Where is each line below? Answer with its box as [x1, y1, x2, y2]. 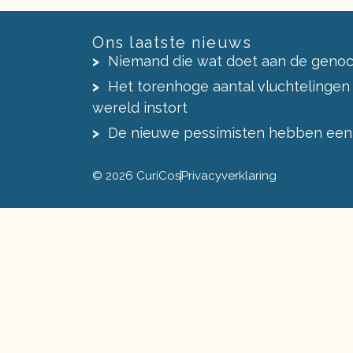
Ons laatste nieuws [92, 33, 251, 53]
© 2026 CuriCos [92, 169, 180, 184]
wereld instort [92, 99, 188, 117]
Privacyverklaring [181, 169, 277, 184]
